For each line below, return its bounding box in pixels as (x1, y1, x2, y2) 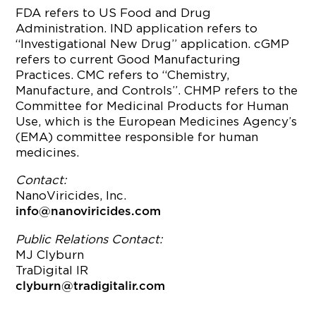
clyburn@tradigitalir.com (16, 280, 166, 292)
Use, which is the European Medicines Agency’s (16, 115, 298, 128)
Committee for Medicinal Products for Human (16, 99, 289, 112)
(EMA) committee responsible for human (16, 130, 259, 143)
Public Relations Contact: (16, 233, 163, 245)
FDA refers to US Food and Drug (16, 6, 212, 19)
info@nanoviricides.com (16, 205, 162, 217)
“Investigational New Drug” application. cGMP (16, 37, 290, 50)
